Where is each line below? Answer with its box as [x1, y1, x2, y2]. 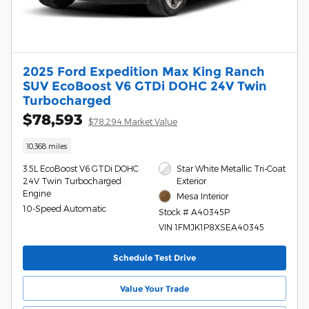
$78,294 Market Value [88, 116, 177, 126]
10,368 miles [26, 141, 68, 151]
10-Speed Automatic [23, 203, 106, 214]
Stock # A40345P [158, 206, 230, 217]
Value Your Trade [120, 283, 189, 294]
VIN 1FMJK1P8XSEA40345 [158, 221, 264, 232]
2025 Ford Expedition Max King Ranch [23, 63, 265, 79]
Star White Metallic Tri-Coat [177, 163, 286, 174]
